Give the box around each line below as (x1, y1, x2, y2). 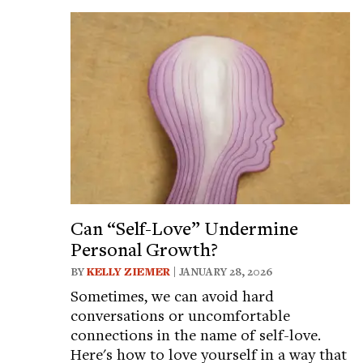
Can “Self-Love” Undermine (70, 215, 298, 240)
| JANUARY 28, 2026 (170, 263, 272, 279)
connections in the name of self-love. (70, 323, 321, 344)
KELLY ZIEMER (87, 263, 170, 279)
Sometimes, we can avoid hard (70, 284, 274, 305)
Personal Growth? (70, 236, 218, 261)
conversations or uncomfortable (70, 304, 290, 325)
